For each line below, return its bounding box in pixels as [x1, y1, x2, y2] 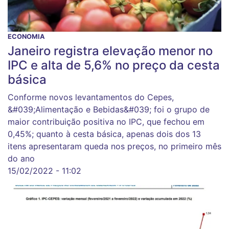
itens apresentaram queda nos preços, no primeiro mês [8, 141, 221, 152]
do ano [8, 153, 35, 164]
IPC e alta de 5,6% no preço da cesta [8, 58, 220, 73]
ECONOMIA [8, 33, 45, 41]
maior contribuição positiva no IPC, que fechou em [8, 117, 204, 127]
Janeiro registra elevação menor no [8, 43, 213, 59]
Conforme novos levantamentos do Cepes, [8, 92, 174, 103]
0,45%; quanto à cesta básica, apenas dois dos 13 [8, 129, 201, 140]
